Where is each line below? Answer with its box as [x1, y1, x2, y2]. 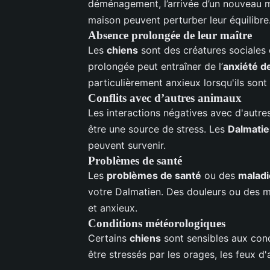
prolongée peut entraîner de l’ [88, 60, 223, 72]
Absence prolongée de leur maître [88, 28, 252, 42]
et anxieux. [88, 201, 137, 214]
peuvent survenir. [88, 139, 166, 151]
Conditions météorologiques [88, 216, 225, 230]
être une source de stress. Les [88, 122, 228, 135]
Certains [88, 231, 130, 244]
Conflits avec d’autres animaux [88, 91, 242, 104]
